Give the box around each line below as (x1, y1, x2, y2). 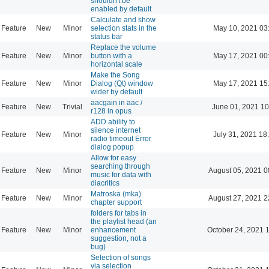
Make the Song (91, 70, 140, 79)
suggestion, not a (91, 234, 147, 243)
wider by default (91, 87, 142, 96)
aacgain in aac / (91, 98, 142, 107)
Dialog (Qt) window (91, 79, 153, 88)
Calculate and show (91, 15, 156, 24)
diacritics (91, 178, 119, 187)
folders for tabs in (91, 208, 147, 217)
